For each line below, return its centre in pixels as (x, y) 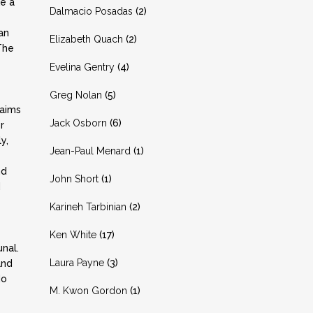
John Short (74, 179)
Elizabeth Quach (86, 39)
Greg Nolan (76, 95)
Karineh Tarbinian (88, 207)
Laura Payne (77, 263)
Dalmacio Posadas (91, 11)
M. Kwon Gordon (88, 291)
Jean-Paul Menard (90, 151)
